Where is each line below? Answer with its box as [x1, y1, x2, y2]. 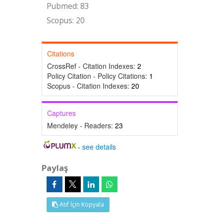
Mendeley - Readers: [47, 120, 115, 130]
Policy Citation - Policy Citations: [47, 71, 149, 81]
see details [82, 142, 116, 152]
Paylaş [41, 162, 68, 173]
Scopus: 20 [46, 15, 85, 26]
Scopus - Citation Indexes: [47, 81, 131, 91]
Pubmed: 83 [46, 1, 89, 11]
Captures [47, 108, 76, 118]
